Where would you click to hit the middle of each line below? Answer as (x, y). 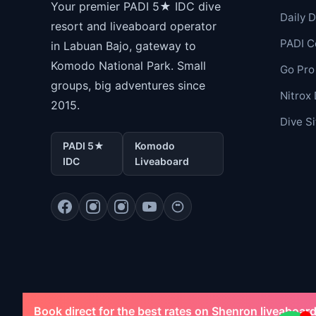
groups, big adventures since (128, 86)
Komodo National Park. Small (128, 66)
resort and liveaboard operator (134, 26)
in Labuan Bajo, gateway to (123, 46)
